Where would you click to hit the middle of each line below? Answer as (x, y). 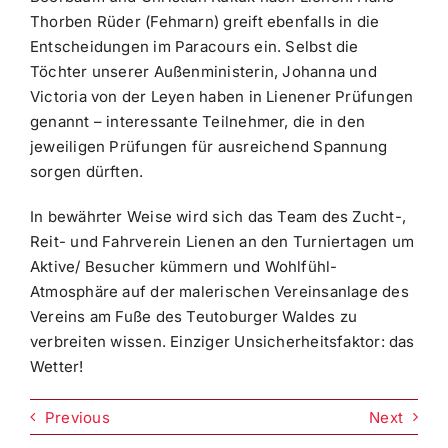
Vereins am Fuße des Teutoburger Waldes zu (193, 317)
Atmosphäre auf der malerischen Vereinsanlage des (219, 292)
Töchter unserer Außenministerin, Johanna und (203, 72)
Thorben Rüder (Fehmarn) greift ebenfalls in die (204, 22)
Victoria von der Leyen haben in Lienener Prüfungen (221, 97)
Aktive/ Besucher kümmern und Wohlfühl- (183, 267)
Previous (77, 417)
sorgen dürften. (86, 172)
